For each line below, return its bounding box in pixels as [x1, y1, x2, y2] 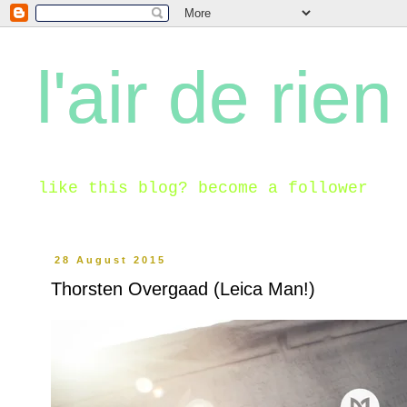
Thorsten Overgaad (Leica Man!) [51, 279, 315, 299]
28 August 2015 [55, 254, 167, 265]
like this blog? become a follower [38, 179, 368, 197]
